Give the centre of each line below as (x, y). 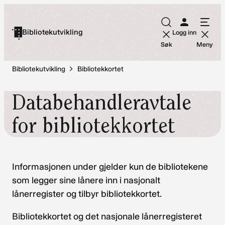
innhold (18, 37)
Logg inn (184, 32)
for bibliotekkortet (93, 126)
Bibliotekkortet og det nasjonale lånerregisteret (107, 217)
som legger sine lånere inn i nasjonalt (86, 181)
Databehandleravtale (102, 102)
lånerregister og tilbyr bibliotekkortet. (87, 194)
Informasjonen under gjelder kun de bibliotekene (110, 167)
